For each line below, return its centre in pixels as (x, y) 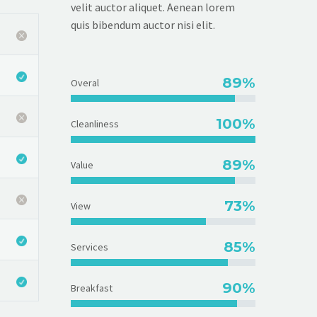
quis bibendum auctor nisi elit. (143, 24)
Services (90, 247)
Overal (85, 82)
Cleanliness (95, 123)
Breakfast (92, 288)
